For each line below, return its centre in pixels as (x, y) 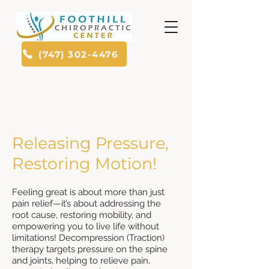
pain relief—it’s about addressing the (86, 204)
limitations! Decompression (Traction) (88, 238)
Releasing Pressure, (90, 143)
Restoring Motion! (84, 164)
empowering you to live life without (86, 226)
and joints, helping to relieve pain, (81, 261)
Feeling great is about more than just (88, 192)
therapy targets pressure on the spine (90, 249)
